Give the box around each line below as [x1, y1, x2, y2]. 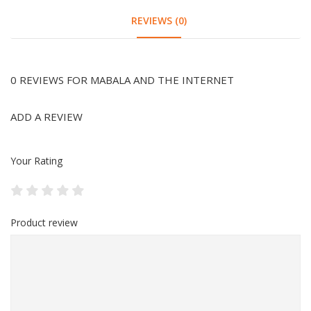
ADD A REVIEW [10, 109, 83, 124]
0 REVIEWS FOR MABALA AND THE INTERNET [10, 72, 234, 87]
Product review [10, 215, 78, 229]
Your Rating [10, 153, 62, 167]
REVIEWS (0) [131, 13, 187, 27]
